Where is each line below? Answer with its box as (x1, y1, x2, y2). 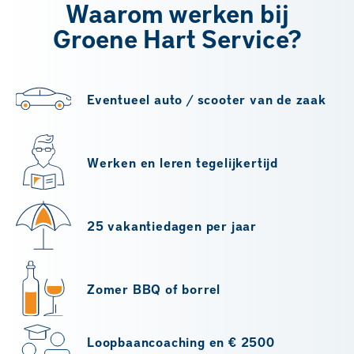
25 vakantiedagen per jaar (87, 217, 257, 234)
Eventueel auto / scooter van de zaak (87, 90, 326, 107)
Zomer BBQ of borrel (87, 280, 221, 297)
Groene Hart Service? (52, 22, 302, 55)
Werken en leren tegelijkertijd (87, 153, 278, 171)
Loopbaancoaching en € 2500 (87, 333, 275, 351)
